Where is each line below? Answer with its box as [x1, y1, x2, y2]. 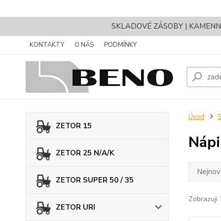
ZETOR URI [56, 202, 95, 212]
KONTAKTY [30, 40, 64, 49]
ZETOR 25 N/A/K [56, 148, 114, 158]
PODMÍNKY [104, 40, 137, 49]
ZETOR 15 [56, 121, 92, 131]
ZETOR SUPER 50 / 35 [56, 175, 134, 185]
